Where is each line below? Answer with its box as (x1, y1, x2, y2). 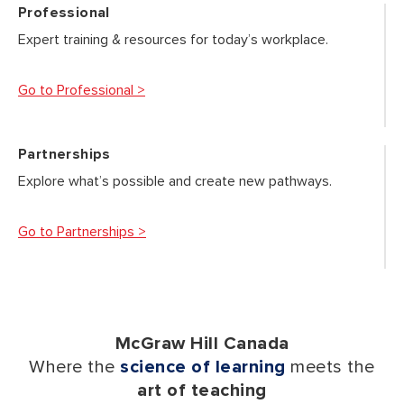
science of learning (120, 356, 286, 378)
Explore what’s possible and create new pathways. (18, 172, 332, 190)
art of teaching (137, 380, 267, 401)
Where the (29, 356, 115, 378)
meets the (290, 356, 375, 378)
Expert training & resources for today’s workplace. (18, 31, 328, 49)
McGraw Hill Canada (115, 333, 289, 354)
